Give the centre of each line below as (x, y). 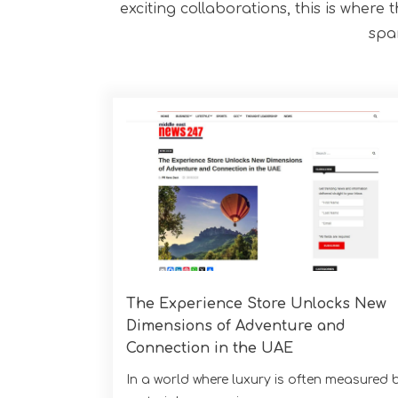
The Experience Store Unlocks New (256, 303)
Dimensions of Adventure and (236, 326)
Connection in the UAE (210, 348)
